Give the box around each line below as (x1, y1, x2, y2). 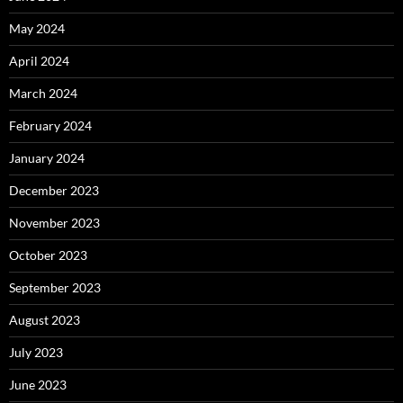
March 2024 (9, 85, 77, 101)
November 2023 (9, 215, 100, 230)
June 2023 (9, 377, 67, 392)
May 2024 (9, 21, 65, 36)
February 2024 (9, 118, 92, 133)
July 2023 (9, 345, 63, 360)
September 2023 (9, 280, 101, 295)
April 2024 (9, 53, 69, 68)
